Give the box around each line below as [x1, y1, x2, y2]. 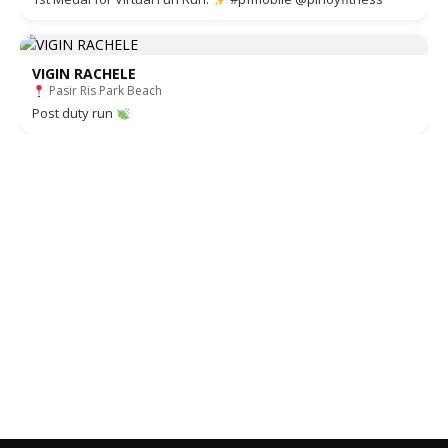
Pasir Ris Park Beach [45, 82, 162, 100]
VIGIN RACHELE [32, 64, 136, 84]
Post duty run [32, 104, 116, 123]
